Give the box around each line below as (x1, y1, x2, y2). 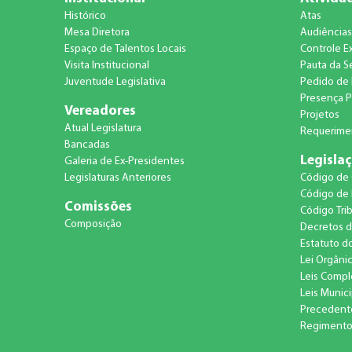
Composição (64, 218, 123, 231)
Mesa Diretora (64, 27, 130, 39)
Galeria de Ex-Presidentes (64, 156, 185, 168)
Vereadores (64, 104, 137, 119)
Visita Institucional (64, 60, 150, 72)
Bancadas (64, 139, 111, 152)
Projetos (300, 109, 340, 122)
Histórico (64, 10, 107, 23)
